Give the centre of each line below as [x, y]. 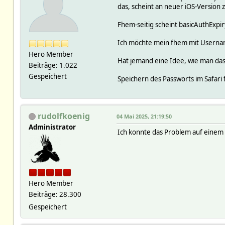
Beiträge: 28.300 [55, 194]
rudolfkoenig [64, 116]
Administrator [52, 127]
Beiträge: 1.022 [53, 65]
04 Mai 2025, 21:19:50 [144, 116]
